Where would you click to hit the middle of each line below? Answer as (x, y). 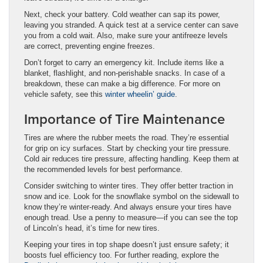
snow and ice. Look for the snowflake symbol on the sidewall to (131, 196)
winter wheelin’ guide (140, 94)
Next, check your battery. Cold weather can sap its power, (122, 14)
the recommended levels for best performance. (103, 169)
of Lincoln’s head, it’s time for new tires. (92, 228)
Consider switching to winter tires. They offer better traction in (129, 186)
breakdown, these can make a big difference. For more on (122, 83)
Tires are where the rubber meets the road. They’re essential (127, 137)
